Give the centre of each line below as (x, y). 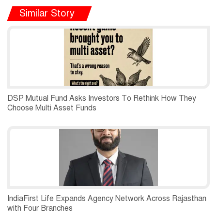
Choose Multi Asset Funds (52, 108)
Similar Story (47, 14)
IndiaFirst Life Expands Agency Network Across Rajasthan (107, 199)
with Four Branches (40, 209)
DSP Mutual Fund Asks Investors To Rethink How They (102, 99)
